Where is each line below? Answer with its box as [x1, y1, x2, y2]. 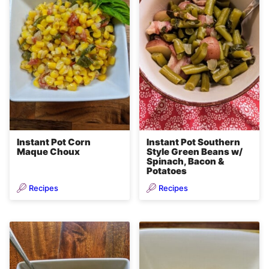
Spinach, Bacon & [147, 156, 224, 168]
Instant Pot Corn [17, 136, 91, 148]
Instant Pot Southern [147, 136, 240, 148]
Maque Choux [17, 146, 80, 158]
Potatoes [147, 165, 187, 177]
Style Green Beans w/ [147, 146, 243, 158]
